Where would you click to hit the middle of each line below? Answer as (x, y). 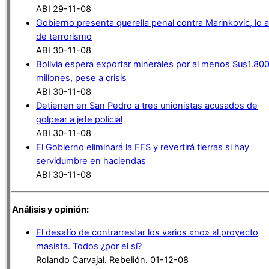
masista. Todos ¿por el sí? (89, 246)
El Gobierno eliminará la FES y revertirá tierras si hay (143, 147)
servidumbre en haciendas (91, 161)
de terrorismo (64, 36)
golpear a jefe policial (79, 119)
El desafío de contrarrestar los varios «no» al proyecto (147, 232)
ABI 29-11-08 (64, 9)
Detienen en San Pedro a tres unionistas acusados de (147, 105)
